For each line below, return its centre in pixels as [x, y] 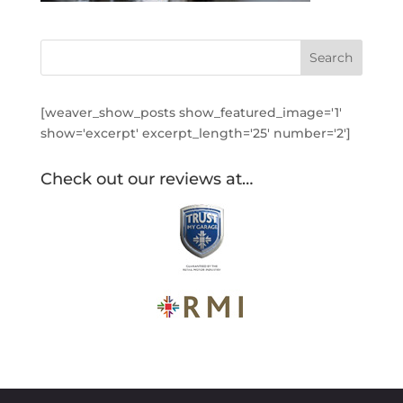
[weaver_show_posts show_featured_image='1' [191, 112]
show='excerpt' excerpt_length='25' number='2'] [195, 133]
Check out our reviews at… [146, 179]
